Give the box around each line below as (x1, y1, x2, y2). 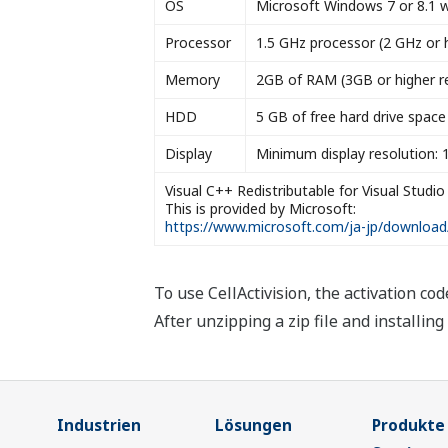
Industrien (57, 415, 141, 436)
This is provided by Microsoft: (164, 199, 356, 218)
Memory (164, 70, 220, 89)
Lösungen (214, 415, 292, 436)
